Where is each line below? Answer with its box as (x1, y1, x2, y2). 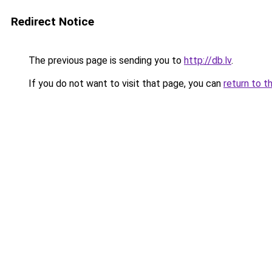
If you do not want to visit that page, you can (26, 78, 223, 89)
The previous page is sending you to (26, 55, 184, 66)
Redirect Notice (11, 15, 94, 29)
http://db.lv (184, 55, 231, 66)
